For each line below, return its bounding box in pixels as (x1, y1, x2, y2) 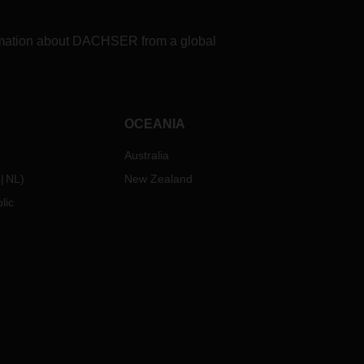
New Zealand (124, 172, 193, 185)
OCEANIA (124, 117, 186, 131)
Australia (124, 149, 170, 162)
